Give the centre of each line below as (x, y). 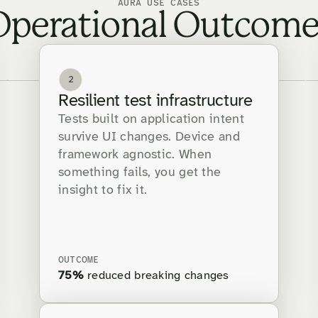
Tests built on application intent (151, 120)
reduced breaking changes (156, 276)
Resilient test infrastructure (155, 102)
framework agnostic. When (135, 155)
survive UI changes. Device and (149, 138)
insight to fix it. (103, 191)
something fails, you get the (140, 173)
